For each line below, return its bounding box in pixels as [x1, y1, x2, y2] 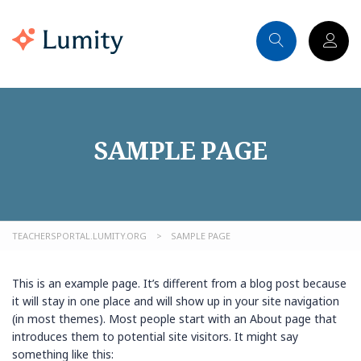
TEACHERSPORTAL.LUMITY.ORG [12, 230, 147, 242]
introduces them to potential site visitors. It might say [12, 329, 298, 344]
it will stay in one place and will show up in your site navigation [12, 293, 339, 309]
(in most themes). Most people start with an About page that [12, 311, 337, 326]
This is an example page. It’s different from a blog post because [12, 276, 346, 291]
